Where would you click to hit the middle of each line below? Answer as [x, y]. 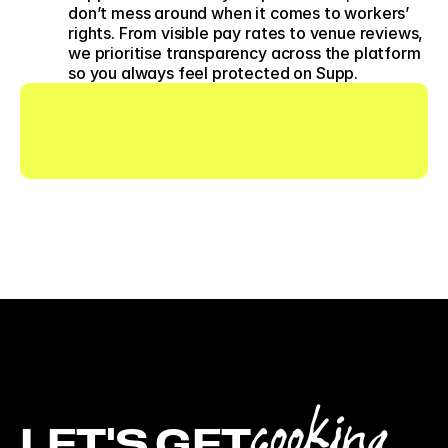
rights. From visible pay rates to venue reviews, [246, 33]
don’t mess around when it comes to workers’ [239, 13]
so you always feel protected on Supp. [215, 73]
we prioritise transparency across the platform [244, 53]
